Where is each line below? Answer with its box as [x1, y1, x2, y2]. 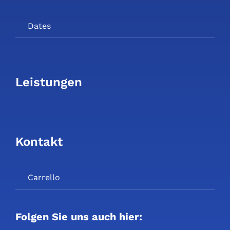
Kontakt [15, 134, 63, 149]
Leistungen [15, 75, 82, 90]
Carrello [27, 172, 60, 183]
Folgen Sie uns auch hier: [15, 210, 142, 223]
